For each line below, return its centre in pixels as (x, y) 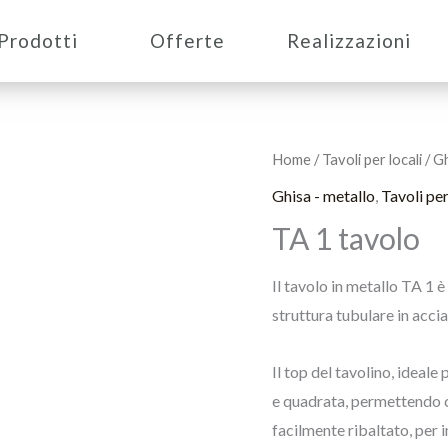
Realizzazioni (349, 40)
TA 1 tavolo (346, 237)
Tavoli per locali (372, 159)
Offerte (187, 40)
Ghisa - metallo (323, 195)
